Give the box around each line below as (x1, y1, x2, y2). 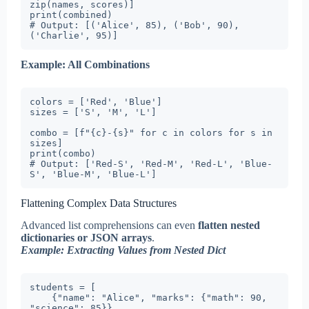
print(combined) (30, 9, 112, 20)
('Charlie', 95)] (30, 30, 118, 41)
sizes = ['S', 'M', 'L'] (30, 106, 157, 117)
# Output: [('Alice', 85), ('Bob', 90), (30, 19, 239, 30)
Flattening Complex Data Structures (21, 197, 177, 209)
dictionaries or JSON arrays (21, 232, 152, 244)
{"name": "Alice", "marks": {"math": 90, (30, 292, 52, 303)
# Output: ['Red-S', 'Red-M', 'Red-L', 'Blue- (30, 158, 272, 169)
